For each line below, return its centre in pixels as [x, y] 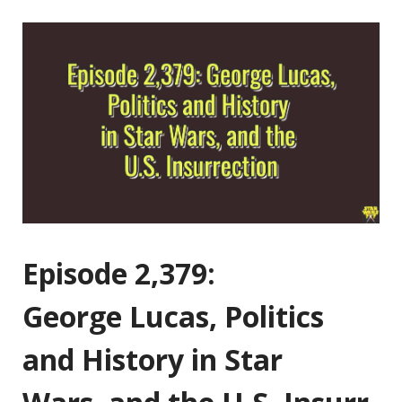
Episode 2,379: [119, 273]
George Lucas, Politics [173, 316]
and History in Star [153, 359]
